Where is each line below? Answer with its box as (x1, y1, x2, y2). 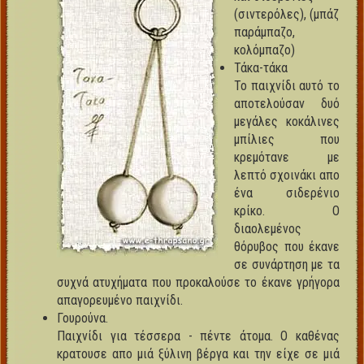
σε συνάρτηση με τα (234, 257, 340, 273)
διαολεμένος (234, 221, 301, 237)
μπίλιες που (234, 132, 340, 148)
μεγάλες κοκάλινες (234, 114, 340, 130)
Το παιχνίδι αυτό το (234, 78, 340, 94)
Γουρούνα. (57, 310, 108, 327)
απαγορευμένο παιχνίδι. (57, 292, 183, 309)
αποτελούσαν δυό (234, 96, 340, 112)
